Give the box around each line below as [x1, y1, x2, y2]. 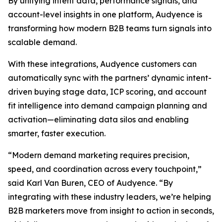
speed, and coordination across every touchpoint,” [8, 164, 202, 174]
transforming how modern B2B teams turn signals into [8, 23, 212, 33]
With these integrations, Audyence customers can [8, 59, 197, 69]
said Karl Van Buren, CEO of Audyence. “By [8, 178, 173, 188]
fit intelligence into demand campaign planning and [8, 101, 207, 111]
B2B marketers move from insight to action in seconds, [8, 206, 214, 216]
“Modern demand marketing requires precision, [8, 150, 189, 160]
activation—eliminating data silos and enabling [8, 114, 189, 124]
